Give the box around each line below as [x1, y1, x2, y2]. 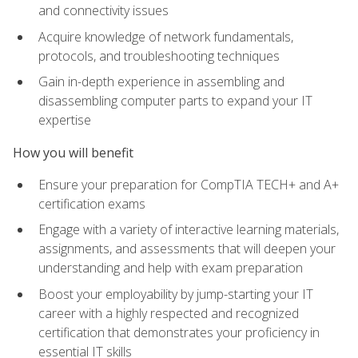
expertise [38, 111, 91, 129]
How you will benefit [13, 143, 133, 161]
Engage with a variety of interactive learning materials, [38, 221, 339, 239]
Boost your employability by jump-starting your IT [38, 285, 313, 304]
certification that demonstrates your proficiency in [38, 324, 320, 342]
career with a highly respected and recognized [38, 304, 299, 323]
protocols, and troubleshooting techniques [38, 46, 280, 65]
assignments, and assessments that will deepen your [38, 240, 336, 258]
